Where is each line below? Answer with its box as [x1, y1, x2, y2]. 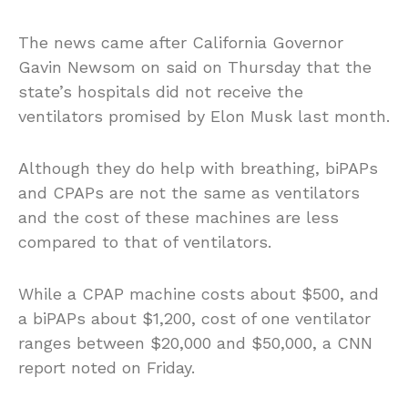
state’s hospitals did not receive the [18, 82, 303, 102]
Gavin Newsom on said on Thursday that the [18, 57, 372, 77]
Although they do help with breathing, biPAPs [18, 158, 378, 178]
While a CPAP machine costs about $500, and [18, 284, 379, 304]
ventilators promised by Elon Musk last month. [18, 107, 390, 127]
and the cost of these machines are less [18, 208, 339, 228]
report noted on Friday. [18, 358, 195, 378]
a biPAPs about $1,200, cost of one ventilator [18, 309, 371, 329]
